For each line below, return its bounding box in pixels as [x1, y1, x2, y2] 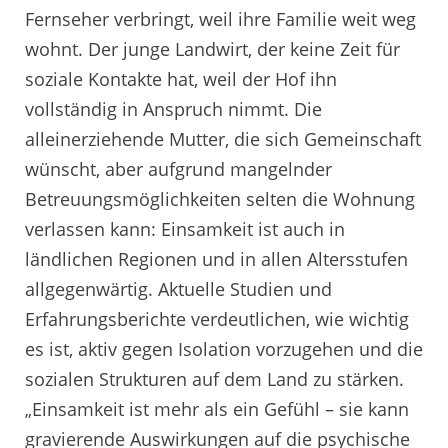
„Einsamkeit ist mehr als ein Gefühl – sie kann [25, 397, 409, 422]
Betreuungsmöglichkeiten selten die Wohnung [25, 187, 415, 212]
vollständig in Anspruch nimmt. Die [25, 97, 322, 122]
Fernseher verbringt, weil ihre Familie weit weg [25, 7, 416, 32]
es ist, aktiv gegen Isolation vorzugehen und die [25, 337, 423, 362]
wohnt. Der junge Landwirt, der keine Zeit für [25, 37, 400, 62]
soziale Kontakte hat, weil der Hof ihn [25, 67, 337, 92]
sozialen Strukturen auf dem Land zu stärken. [25, 367, 404, 392]
